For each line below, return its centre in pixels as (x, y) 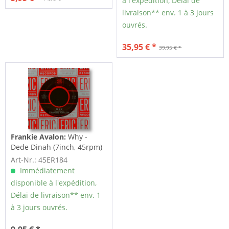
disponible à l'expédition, (54, 182)
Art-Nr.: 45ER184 (39, 159)
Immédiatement (47, 170)
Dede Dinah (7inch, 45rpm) (57, 147)
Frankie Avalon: (39, 136)
